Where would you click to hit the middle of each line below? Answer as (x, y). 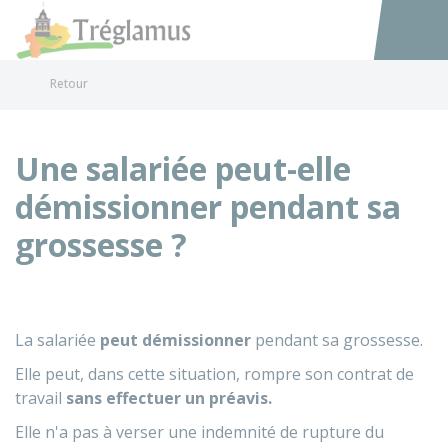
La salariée (57, 340)
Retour (69, 83)
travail (40, 398)
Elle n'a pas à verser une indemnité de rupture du (199, 432)
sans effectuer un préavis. (169, 398)
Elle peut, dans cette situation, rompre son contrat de (214, 374)
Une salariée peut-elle (183, 168)
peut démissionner (175, 340)
